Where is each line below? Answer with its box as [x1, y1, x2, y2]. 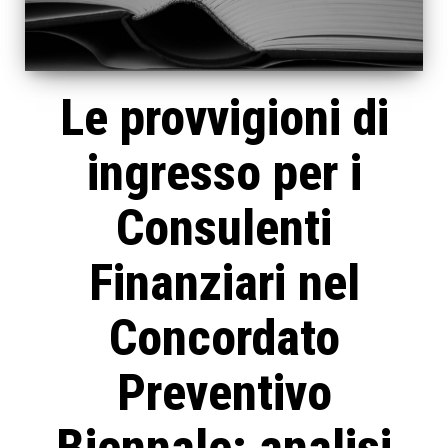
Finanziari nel [88, 254, 360, 313]
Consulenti [116, 199, 332, 258]
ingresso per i [86, 144, 362, 203]
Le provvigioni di [59, 89, 389, 148]
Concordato [108, 309, 340, 368]
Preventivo [116, 364, 332, 423]
